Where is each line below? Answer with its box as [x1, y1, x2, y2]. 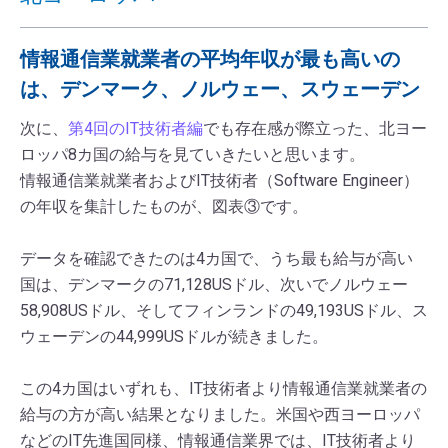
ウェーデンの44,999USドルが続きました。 [20, 327, 328, 347]
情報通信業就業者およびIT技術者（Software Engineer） [20, 171, 419, 191]
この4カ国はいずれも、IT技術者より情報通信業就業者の [20, 379, 427, 399]
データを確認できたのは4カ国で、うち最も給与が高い [20, 249, 413, 269]
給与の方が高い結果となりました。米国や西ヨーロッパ [20, 405, 420, 425]
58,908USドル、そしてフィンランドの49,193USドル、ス [20, 301, 428, 321]
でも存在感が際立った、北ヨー [203, 119, 427, 139]
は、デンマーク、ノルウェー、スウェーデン [20, 77, 420, 102]
